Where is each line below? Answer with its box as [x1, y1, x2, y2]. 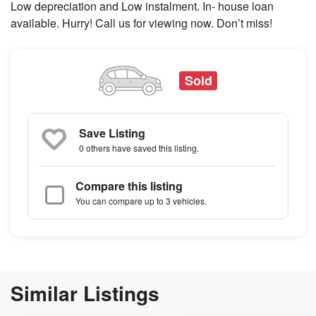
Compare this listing [75, 178, 183, 195]
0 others [79, 142, 110, 154]
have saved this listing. [110, 142, 199, 154]
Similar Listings [11, 279, 159, 308]
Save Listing [79, 125, 145, 142]
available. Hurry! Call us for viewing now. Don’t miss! [11, 14, 272, 31]
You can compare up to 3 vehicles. [75, 195, 207, 207]
